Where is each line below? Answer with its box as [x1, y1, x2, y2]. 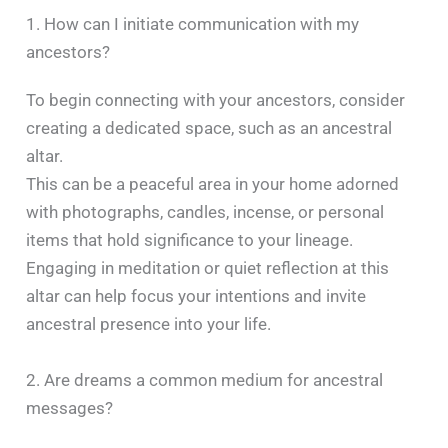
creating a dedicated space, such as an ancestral [26, 118, 393, 139]
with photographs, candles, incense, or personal [26, 202, 385, 223]
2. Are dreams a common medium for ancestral [26, 369, 384, 390]
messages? [26, 397, 114, 418]
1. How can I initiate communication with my [26, 14, 360, 35]
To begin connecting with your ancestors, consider [26, 90, 406, 111]
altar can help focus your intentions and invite [26, 286, 367, 307]
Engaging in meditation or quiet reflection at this [26, 258, 390, 279]
